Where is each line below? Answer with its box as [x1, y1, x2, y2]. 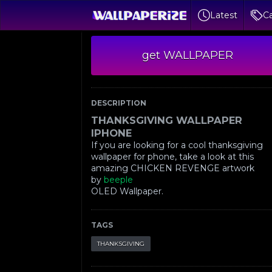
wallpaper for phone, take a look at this [91, 151, 254, 162]
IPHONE [91, 127, 132, 139]
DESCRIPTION [91, 98, 147, 107]
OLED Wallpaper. [91, 186, 166, 197]
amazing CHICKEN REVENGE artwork [91, 163, 255, 174]
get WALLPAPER [142, 49, 234, 62]
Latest [210, 9, 238, 21]
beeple [104, 174, 134, 185]
